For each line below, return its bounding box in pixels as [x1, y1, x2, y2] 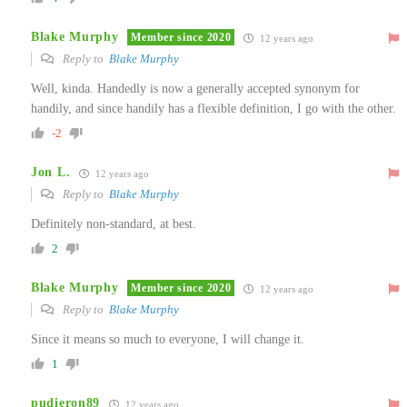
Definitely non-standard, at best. [31, 216, 196, 231]
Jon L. [31, 165, 71, 180]
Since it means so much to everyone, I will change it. [31, 332, 304, 346]
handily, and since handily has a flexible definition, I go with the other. [31, 101, 396, 115]
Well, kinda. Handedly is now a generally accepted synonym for [31, 81, 360, 95]
